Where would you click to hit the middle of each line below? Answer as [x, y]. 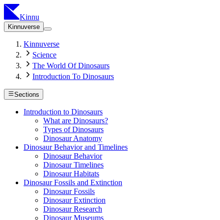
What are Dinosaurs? [76, 121]
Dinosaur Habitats [71, 174]
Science [44, 55]
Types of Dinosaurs [73, 130]
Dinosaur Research [73, 209]
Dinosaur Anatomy [73, 138]
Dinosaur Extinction [74, 200]
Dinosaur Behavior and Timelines [76, 147]
